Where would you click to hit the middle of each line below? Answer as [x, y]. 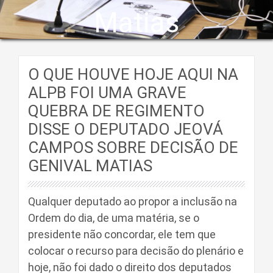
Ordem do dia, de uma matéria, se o [114, 218]
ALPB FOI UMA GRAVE [107, 93]
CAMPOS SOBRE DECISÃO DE [133, 147]
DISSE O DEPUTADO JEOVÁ [126, 129]
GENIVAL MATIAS [90, 166]
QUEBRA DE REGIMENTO [116, 111]
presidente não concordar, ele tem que [122, 234]
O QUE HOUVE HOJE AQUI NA [133, 74]
